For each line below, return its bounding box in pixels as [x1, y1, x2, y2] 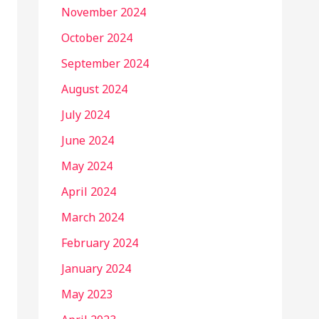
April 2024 [61, 183, 116, 199]
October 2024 [61, 29, 132, 46]
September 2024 [61, 55, 149, 71]
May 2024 [61, 157, 113, 174]
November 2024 [61, 4, 146, 20]
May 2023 [61, 286, 113, 302]
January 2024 [61, 260, 131, 276]
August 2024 [61, 80, 127, 97]
